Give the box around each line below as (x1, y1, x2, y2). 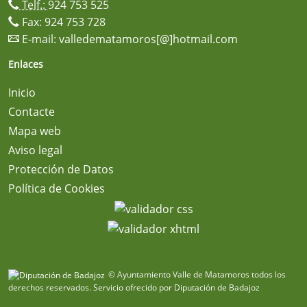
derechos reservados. (8, 282, 91, 294)
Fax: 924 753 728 (19, 14, 106, 29)
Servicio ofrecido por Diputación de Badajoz (91, 282, 260, 294)
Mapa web (8, 123, 61, 138)
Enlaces (8, 58, 43, 71)
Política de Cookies (8, 181, 105, 196)
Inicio (8, 85, 36, 100)
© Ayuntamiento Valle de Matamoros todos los (108, 269, 286, 281)
